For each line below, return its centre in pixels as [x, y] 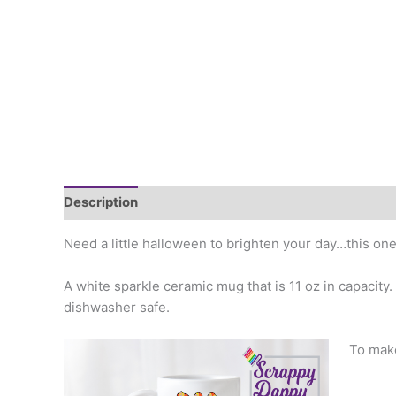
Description [101, 202]
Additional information [227, 202]
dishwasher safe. [117, 307]
